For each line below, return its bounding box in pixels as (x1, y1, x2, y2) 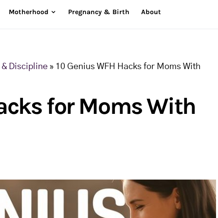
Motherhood (8, 8, 49, 16)
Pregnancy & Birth (68, 8, 129, 16)
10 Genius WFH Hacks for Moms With (55, 62, 200, 71)
